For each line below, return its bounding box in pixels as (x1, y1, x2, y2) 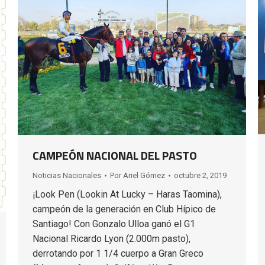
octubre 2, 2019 (174, 170, 227, 180)
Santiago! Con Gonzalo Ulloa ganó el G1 (33, 218, 195, 230)
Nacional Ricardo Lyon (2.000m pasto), (33, 232, 190, 244)
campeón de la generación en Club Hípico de (33, 203, 216, 215)
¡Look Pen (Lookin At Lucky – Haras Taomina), (33, 188, 222, 200)
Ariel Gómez (123, 170, 165, 180)
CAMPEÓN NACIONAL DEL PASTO (33, 146, 197, 164)
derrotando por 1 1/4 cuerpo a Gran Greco (33, 247, 203, 259)
